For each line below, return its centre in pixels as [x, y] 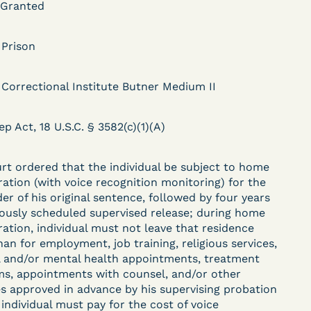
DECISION [93, 59]
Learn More [100, 251]
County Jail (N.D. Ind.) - [136, 123]
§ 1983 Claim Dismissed [140, 148]
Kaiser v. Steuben [120, 98]
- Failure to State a [124, 173]
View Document [169, 267]
